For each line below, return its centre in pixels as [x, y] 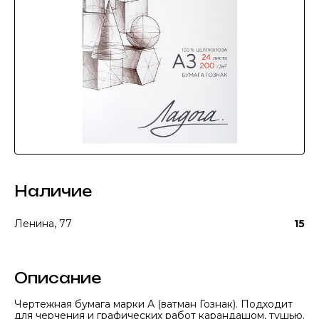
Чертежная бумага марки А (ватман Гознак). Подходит [153, 304]
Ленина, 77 [43, 224]
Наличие [53, 191]
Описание [58, 278]
